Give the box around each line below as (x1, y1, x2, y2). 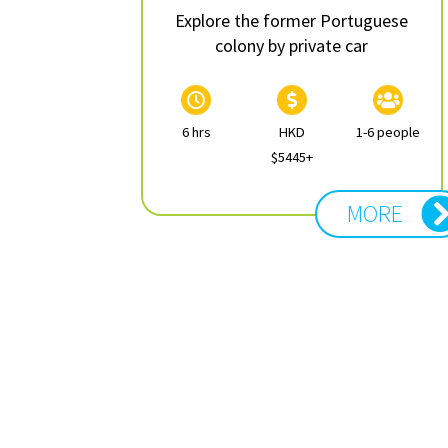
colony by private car (215, 33, 369, 57)
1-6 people (356, 122, 420, 141)
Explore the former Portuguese (175, 8, 409, 32)
